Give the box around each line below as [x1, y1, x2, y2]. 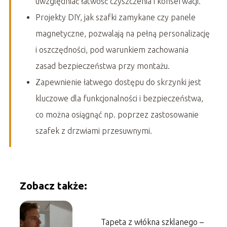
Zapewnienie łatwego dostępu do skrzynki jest [35, 77, 201, 87]
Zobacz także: [19, 179, 87, 192]
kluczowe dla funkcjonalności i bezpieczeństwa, [35, 93, 203, 103]
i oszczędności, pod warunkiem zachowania [35, 45, 188, 54]
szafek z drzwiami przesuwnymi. [35, 126, 152, 135]
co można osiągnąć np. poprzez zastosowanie [35, 109, 199, 119]
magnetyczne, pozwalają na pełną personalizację [35, 28, 210, 38]
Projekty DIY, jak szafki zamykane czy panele [35, 12, 196, 22]
